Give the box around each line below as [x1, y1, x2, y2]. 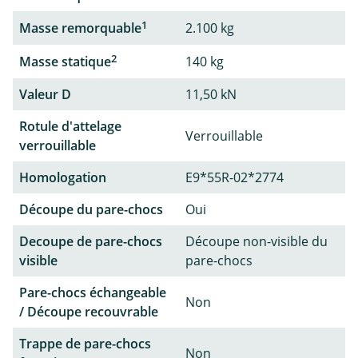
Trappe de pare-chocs [19, 335, 151, 353]
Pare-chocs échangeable [19, 284, 166, 302]
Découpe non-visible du [185, 233, 328, 251]
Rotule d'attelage [19, 117, 121, 136]
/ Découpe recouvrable [19, 303, 158, 321]
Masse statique [19, 53, 111, 71]
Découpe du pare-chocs [19, 201, 163, 219]
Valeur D [19, 86, 71, 104]
